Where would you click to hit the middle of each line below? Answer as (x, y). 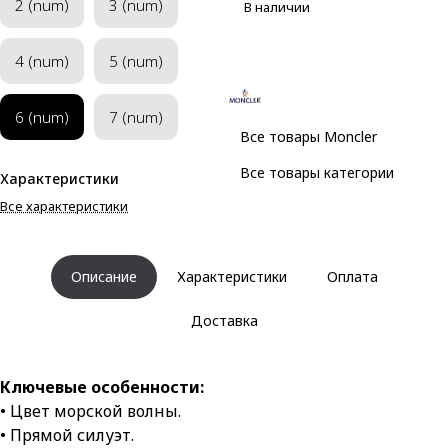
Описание (103, 276)
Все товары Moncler (308, 136)
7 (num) (136, 117)
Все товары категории (317, 172)
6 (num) (42, 117)
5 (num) (136, 61)
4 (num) (42, 61)
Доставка (224, 320)
